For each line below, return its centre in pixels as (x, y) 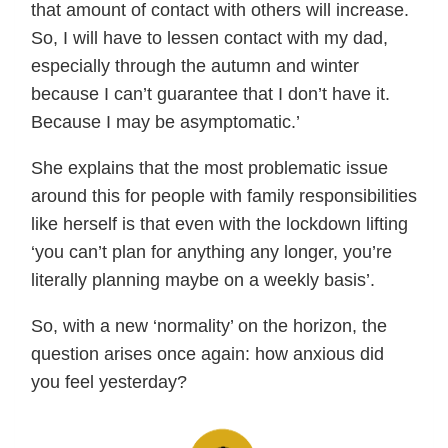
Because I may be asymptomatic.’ (165, 122)
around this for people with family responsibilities (224, 196)
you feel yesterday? (109, 382)
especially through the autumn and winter (195, 66)
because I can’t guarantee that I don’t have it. (210, 94)
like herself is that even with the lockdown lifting (219, 224)
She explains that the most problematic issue (209, 168)
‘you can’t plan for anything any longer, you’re (211, 252)
